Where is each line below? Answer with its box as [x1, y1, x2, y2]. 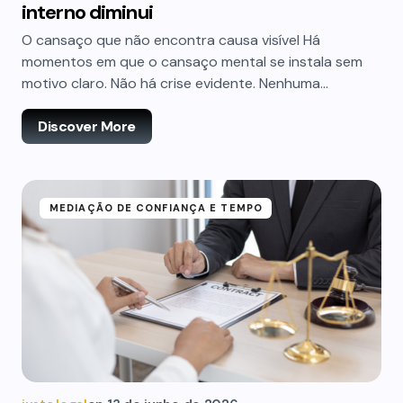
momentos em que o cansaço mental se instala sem [22, 52, 363, 71]
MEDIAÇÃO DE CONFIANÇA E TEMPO [49, 201, 263, 214]
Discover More [38, 117, 136, 136]
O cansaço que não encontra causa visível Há [22, 31, 320, 49]
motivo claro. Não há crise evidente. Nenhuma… [22, 74, 328, 93]
